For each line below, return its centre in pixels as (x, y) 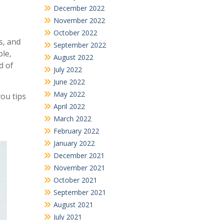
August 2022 (73, 57)
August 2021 (73, 204)
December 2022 (79, 8)
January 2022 (74, 143)
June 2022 (69, 82)
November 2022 (79, 20)
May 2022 (69, 94)
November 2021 (79, 167)
